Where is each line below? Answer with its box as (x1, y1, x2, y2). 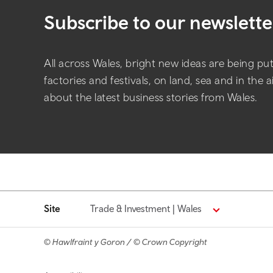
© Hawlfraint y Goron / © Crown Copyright (44, 237, 207, 247)
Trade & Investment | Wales (90, 203, 202, 214)
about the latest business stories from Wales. (44, 91, 258, 104)
